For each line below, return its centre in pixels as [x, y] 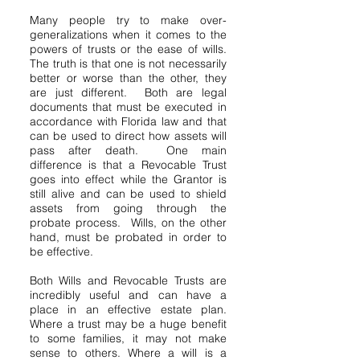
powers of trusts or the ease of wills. [128, 49]
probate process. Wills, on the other [128, 223]
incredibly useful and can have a [128, 295]
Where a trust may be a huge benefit [128, 324]
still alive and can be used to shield [128, 194]
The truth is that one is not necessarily [128, 63]
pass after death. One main [128, 150]
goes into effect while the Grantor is [128, 179]
